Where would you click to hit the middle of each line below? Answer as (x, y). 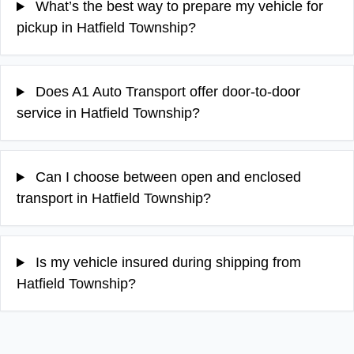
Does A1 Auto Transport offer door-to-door (166, 92)
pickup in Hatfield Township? (106, 28)
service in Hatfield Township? (108, 113)
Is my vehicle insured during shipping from (167, 263)
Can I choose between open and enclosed (167, 177)
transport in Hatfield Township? (114, 199)
